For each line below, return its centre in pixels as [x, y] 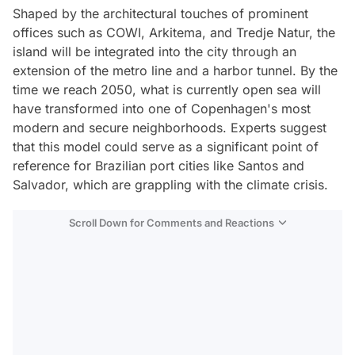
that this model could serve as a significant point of [166, 146]
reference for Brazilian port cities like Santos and [158, 165]
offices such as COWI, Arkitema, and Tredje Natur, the [174, 32]
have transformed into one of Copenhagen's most [162, 108]
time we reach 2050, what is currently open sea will [167, 89]
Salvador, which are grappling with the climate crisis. [170, 184]
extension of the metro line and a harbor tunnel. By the [175, 70]
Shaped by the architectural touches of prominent [160, 13]
